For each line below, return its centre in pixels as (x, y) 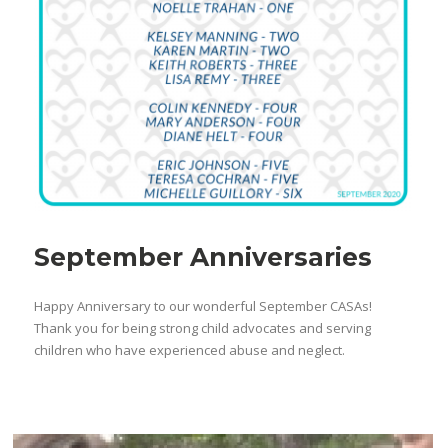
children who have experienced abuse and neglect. (190, 350)
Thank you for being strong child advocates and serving (203, 328)
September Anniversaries (207, 257)
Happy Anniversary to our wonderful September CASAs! (203, 306)
